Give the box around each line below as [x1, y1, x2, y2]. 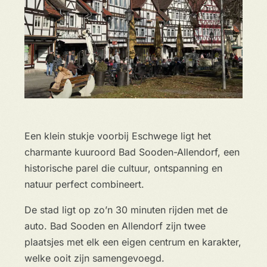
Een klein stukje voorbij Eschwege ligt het [24, 130, 211, 142]
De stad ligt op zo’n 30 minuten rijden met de [24, 204, 228, 216]
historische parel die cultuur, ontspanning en [24, 162, 222, 174]
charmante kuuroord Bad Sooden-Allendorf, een [24, 146, 240, 158]
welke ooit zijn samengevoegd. [24, 252, 164, 264]
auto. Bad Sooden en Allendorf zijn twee [24, 220, 206, 232]
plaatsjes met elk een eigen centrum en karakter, [24, 236, 241, 248]
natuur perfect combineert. [24, 178, 147, 190]
